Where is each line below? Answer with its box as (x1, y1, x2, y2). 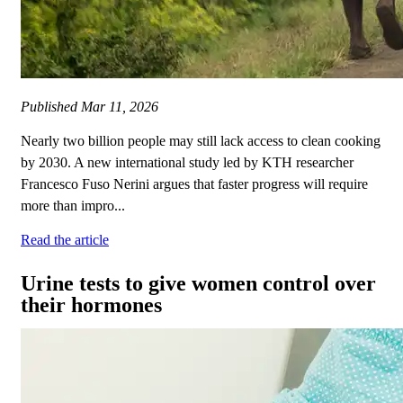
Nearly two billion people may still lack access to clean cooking (21, 133, 381, 149)
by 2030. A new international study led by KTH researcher (21, 155, 354, 171)
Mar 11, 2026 (81, 99, 158, 115)
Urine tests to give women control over (21, 272, 376, 296)
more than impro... (21, 198, 125, 214)
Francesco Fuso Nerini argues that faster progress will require (21, 176, 368, 193)
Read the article (21, 232, 109, 248)
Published (21, 99, 81, 115)
